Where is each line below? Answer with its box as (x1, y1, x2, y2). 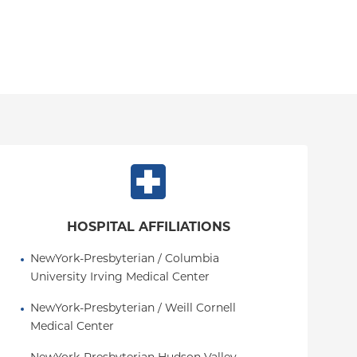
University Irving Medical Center (30, 272, 210, 284)
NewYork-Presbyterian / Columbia (30, 253, 219, 265)
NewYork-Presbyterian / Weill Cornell (30, 303, 236, 315)
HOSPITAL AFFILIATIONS (66, 222, 230, 234)
